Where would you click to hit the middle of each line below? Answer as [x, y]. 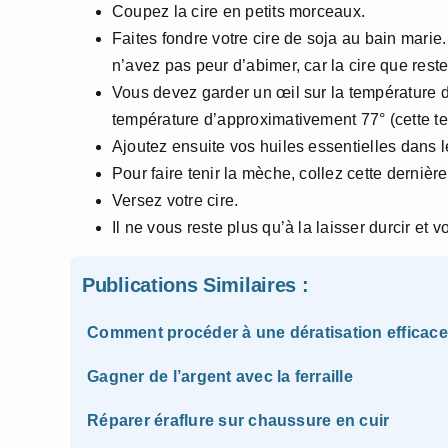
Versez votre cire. [175, 200]
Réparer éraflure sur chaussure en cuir [238, 420]
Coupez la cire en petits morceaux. [239, 11]
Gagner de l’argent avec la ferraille [220, 376]
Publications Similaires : [195, 285]
